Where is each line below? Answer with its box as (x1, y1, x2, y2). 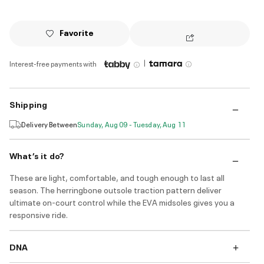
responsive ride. (9, 209, 68, 220)
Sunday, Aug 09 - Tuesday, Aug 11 (77, 119, 186, 130)
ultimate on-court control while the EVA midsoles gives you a (9, 196, 235, 208)
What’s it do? (9, 150, 64, 161)
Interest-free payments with (9, 58, 97, 69)
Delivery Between (21, 119, 78, 130)
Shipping (9, 98, 48, 110)
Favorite (59, 27, 94, 38)
